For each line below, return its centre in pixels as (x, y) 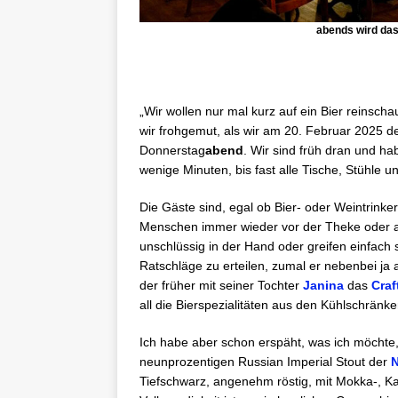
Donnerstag (172, 151)
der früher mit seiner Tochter (221, 286)
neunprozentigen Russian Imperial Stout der (265, 362)
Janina (323, 286)
